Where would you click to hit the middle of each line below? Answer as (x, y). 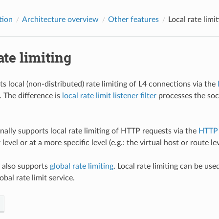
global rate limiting (81, 166)
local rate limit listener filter (109, 96)
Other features (133, 19)
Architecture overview (60, 19)
